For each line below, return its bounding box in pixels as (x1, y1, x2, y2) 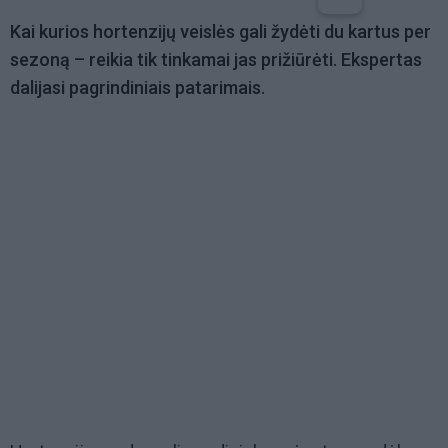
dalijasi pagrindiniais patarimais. (10, 77, 265, 99)
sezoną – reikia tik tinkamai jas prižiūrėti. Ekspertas (10, 49, 422, 71)
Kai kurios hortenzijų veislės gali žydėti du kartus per (10, 21, 431, 43)
